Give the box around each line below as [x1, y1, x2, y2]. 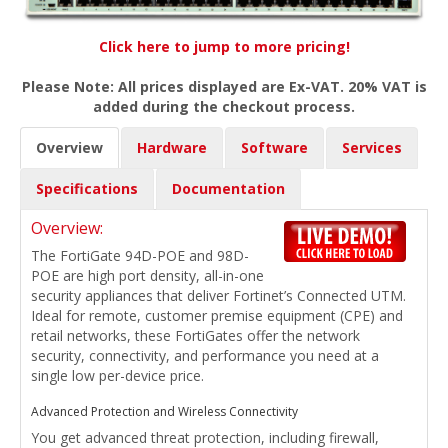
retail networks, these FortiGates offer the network [31, 326, 360, 346]
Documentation [172, 179, 285, 199]
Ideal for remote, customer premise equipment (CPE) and [31, 306, 403, 326]
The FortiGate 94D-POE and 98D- [31, 246, 249, 266]
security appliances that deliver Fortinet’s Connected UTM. [31, 286, 406, 306]
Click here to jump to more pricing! [98, 37, 350, 57]
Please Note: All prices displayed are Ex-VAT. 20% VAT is [21, 77, 427, 97]
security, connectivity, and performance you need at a [31, 346, 379, 366]
